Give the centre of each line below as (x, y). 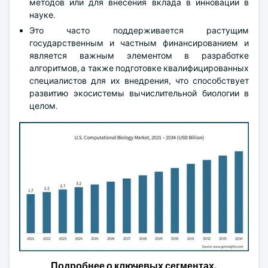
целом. (43, 106)
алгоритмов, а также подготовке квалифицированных (139, 68)
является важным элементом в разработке (139, 56)
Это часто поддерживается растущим (139, 31)
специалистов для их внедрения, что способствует (139, 81)
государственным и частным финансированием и (139, 43)
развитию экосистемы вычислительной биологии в (139, 93)
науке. (42, 15)
